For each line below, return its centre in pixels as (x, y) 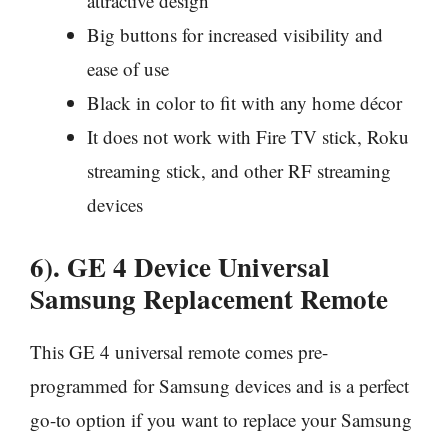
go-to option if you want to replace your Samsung (221, 419)
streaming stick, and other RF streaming (239, 171)
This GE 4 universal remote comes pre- (179, 351)
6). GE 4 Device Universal (180, 266)
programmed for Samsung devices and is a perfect (219, 385)
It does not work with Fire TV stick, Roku (248, 137)
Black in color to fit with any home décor (244, 103)
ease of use (128, 69)
